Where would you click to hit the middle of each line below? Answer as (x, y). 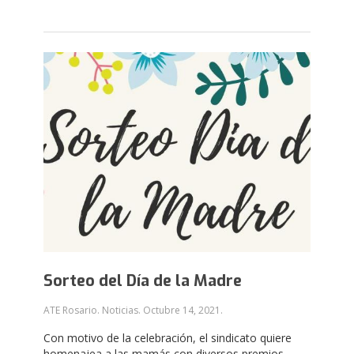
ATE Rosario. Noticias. (93, 310)
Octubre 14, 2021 (182, 310)
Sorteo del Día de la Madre (143, 281)
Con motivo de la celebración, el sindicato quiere (168, 338)
